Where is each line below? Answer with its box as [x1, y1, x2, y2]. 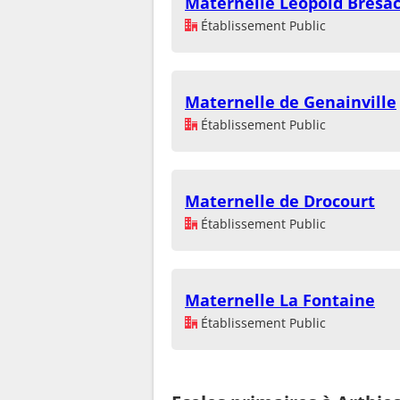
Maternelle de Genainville [185, 91, 396, 113]
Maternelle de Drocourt [185, 190, 375, 212]
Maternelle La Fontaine [185, 289, 375, 312]
